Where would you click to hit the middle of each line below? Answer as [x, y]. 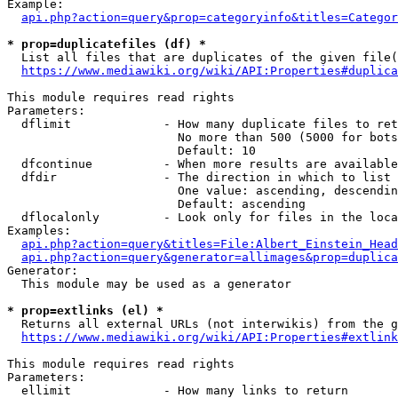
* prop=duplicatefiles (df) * [107, 44]
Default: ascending [156, 204]
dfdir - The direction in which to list [199, 177]
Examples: [39, 231]
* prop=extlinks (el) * [85, 310]
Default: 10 [131, 151]
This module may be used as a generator [149, 284]
